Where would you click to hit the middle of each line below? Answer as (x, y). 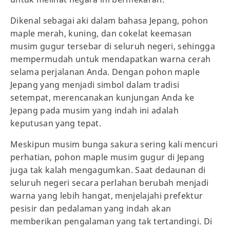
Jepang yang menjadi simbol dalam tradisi (95, 84)
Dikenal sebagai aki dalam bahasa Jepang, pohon (109, 20)
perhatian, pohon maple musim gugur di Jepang (108, 157)
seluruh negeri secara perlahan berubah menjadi (110, 183)
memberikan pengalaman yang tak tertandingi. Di (111, 221)
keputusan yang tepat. (56, 123)
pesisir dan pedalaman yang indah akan (91, 208)
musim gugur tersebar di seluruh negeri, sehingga (113, 46)
